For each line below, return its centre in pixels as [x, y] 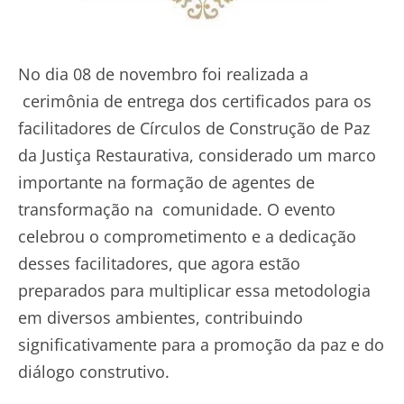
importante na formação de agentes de [166, 183]
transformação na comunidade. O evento [177, 210]
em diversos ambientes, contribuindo [161, 318]
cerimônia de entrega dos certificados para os [195, 101]
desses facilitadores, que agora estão [159, 264]
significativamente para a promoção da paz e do [201, 345]
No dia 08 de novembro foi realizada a [163, 74]
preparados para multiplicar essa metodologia [194, 291]
